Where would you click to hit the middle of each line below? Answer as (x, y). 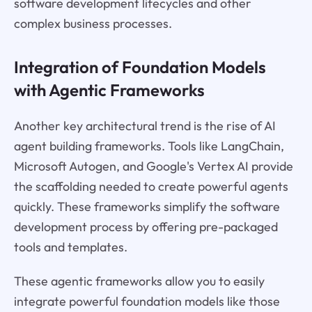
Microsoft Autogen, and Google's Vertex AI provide (153, 166)
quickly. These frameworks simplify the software (147, 206)
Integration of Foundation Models (140, 67)
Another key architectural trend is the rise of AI (145, 125)
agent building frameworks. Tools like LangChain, (149, 146)
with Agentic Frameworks (109, 89)
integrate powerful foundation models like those (147, 301)
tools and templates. (70, 247)
